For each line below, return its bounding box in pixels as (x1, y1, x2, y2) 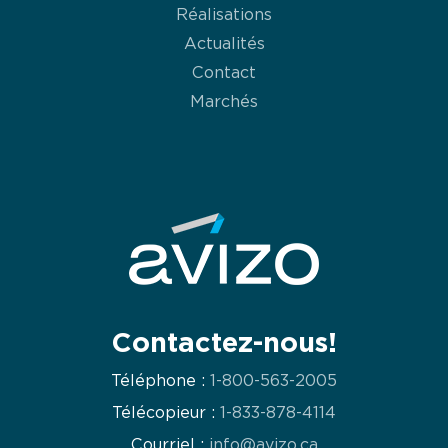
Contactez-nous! (111, 326, 337, 359)
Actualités (183, 33, 265, 53)
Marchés (190, 91, 258, 111)
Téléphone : (111, 371, 210, 390)
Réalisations (176, 4, 272, 24)
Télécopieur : (112, 403, 220, 422)
